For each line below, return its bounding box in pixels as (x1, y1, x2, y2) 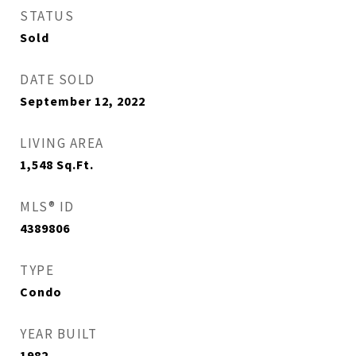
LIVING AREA (20, 134, 104, 152)
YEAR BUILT (20, 325, 97, 342)
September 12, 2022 (20, 93, 145, 109)
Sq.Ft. (56, 157, 94, 172)
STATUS (20, 7, 74, 25)
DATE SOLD (20, 71, 95, 88)
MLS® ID (20, 198, 75, 215)
